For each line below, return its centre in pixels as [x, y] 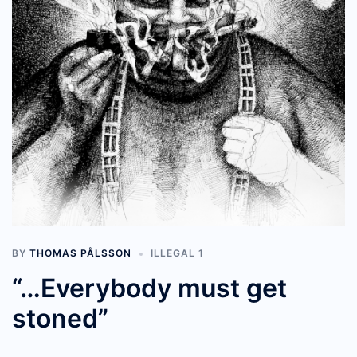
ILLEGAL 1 [177, 253]
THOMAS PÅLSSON [80, 253]
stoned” [60, 319]
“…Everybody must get [149, 288]
